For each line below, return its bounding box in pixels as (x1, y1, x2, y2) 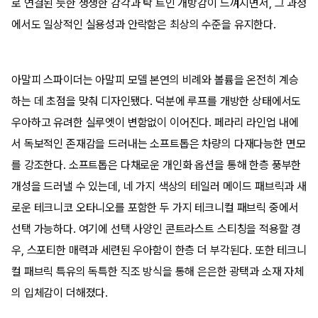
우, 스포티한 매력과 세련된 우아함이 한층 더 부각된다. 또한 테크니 (11, 243, 307, 257)
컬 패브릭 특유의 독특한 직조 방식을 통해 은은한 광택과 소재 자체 (11, 265, 305, 278)
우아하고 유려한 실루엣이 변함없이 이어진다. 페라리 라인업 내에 (11, 116, 299, 129)
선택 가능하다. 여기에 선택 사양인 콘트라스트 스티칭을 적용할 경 (11, 222, 302, 236)
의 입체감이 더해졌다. (11, 286, 109, 300)
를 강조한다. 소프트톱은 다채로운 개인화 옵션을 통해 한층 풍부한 (11, 158, 302, 172)
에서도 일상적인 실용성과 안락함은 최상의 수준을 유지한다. (11, 18, 276, 31)
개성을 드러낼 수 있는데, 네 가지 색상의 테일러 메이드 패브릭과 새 (11, 180, 307, 193)
